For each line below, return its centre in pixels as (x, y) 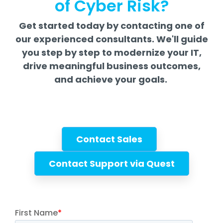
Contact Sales (109, 139)
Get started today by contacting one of (111, 26)
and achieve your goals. (111, 79)
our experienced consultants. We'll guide (111, 39)
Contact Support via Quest (111, 164)
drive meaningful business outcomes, (111, 66)
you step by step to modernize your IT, (111, 53)
